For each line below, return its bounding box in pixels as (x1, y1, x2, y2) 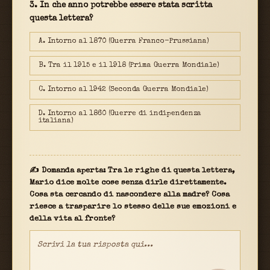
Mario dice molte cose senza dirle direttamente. (30, 179, 227, 187)
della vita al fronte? (30, 215, 115, 224)
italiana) (39, 118, 74, 125)
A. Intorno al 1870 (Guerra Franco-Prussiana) (39, 38, 209, 46)
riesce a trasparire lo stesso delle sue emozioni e (30, 203, 236, 212)
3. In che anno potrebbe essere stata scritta (30, 2, 212, 10)
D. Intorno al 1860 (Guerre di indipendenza (39, 110, 201, 118)
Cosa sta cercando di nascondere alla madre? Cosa (30, 191, 230, 199)
